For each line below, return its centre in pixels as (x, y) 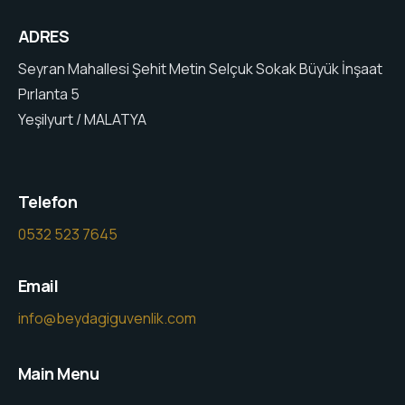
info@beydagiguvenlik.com (107, 319)
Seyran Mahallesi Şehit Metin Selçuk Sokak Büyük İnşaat (200, 69)
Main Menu (59, 374)
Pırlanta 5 (49, 94)
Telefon (48, 202)
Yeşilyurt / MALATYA (82, 120)
